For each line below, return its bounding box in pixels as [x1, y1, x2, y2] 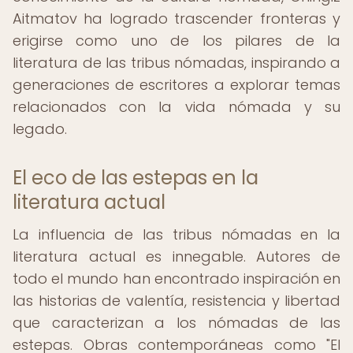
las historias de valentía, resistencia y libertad [13, 291, 340, 310]
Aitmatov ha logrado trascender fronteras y [13, 9, 340, 28]
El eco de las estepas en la [13, 165, 258, 191]
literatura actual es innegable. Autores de [13, 247, 340, 266]
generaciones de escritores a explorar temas [13, 75, 340, 95]
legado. [13, 119, 67, 139]
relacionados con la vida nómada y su [13, 97, 340, 117]
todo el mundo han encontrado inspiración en [13, 269, 340, 288]
